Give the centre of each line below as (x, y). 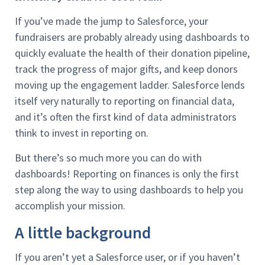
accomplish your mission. (70, 205)
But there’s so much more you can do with (108, 157)
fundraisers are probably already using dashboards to (132, 37)
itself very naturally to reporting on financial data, (125, 101)
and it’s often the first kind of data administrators (126, 117)
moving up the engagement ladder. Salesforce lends (130, 85)
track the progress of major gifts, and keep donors (126, 69)
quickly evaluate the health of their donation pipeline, (132, 53)
